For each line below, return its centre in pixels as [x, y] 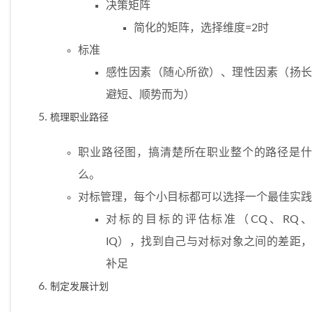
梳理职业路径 [79, 118]
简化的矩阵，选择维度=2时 [201, 28]
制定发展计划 [79, 287]
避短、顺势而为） [150, 95]
